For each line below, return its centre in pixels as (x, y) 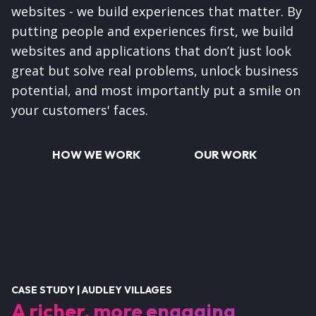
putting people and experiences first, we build (152, 31)
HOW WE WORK (96, 155)
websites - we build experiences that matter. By (157, 12)
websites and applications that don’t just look (151, 51)
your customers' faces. (80, 110)
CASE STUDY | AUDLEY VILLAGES (92, 290)
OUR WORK (225, 155)
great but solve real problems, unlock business (155, 71)
